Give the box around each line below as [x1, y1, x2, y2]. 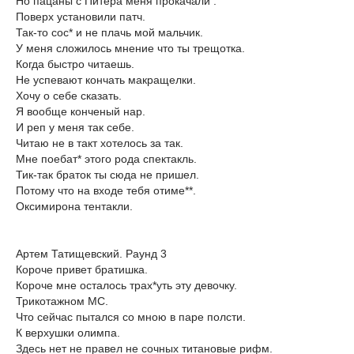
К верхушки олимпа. [16, 326, 120, 339]
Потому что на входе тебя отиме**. [16, 183, 196, 197]
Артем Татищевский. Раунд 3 [16, 247, 167, 260]
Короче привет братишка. [16, 262, 148, 276]
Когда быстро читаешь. [16, 57, 134, 70]
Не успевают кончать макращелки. [16, 73, 196, 86]
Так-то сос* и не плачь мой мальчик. [16, 25, 203, 39]
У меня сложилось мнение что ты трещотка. [16, 41, 245, 55]
